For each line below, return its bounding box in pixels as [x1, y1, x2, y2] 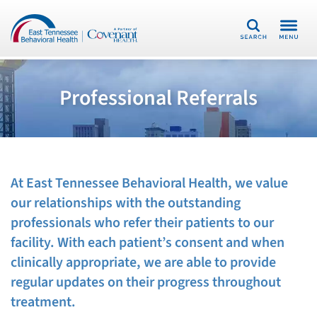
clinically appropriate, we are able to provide [11, 253, 276, 272]
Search [235, 25, 268, 42]
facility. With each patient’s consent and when [11, 233, 284, 253]
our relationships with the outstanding [11, 193, 241, 213]
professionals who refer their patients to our [11, 213, 274, 233]
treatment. [11, 292, 76, 312]
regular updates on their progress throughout [11, 272, 281, 292]
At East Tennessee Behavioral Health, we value [11, 173, 288, 193]
